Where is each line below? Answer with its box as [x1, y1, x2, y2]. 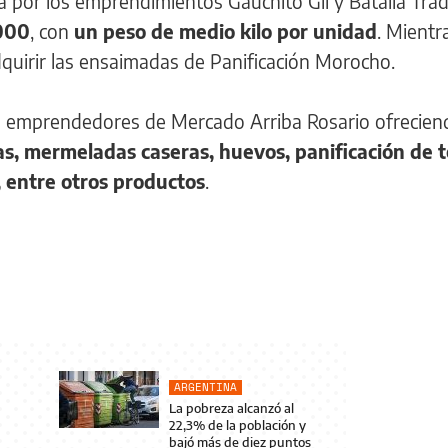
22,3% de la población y [169, 416, 307, 433]
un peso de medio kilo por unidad [74, 18, 377, 43]
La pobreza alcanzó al [169, 399, 295, 416]
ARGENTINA [174, 378, 238, 395]
